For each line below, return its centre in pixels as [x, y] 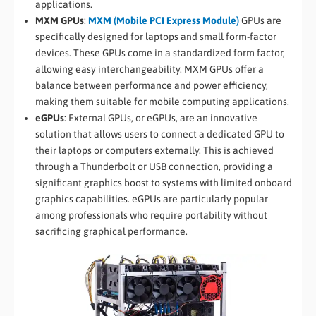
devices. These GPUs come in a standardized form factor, [160, 53]
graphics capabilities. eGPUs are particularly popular [152, 199]
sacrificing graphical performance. [111, 232]
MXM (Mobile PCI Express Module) [164, 21]
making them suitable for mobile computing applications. [162, 102]
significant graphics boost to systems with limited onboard [164, 183]
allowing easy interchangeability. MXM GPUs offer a [150, 69]
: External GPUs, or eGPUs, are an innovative [161, 118]
